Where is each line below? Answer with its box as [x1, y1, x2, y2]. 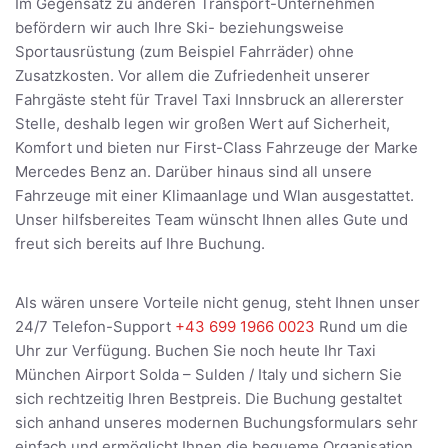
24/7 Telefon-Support [15, 317, 175, 337]
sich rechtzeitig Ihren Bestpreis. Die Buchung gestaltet [15, 389, 402, 409]
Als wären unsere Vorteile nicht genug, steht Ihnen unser [15, 293, 420, 313]
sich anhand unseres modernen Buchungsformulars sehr [15, 413, 418, 433]
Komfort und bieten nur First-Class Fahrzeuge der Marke [15, 138, 418, 158]
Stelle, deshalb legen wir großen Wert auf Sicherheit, [15, 114, 390, 134]
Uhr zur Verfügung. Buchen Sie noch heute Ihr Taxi [15, 341, 376, 361]
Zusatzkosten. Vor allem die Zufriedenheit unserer [15, 66, 370, 86]
